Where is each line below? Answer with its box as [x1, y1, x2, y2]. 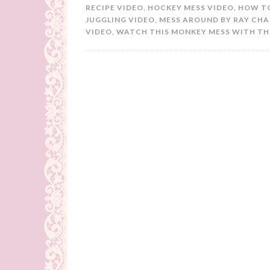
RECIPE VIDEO [86, 3, 143, 12]
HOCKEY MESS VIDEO [148, 3, 234, 12]
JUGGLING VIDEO [86, 15, 155, 24]
